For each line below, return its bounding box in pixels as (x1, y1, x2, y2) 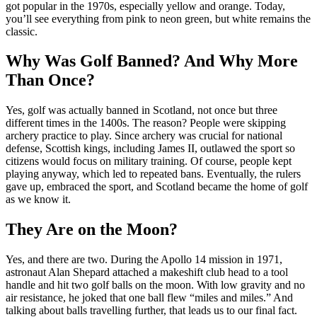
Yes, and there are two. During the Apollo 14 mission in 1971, (6, 253, 282, 266)
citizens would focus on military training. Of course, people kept (6, 155, 292, 168)
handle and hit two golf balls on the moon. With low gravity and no (6, 279, 305, 292)
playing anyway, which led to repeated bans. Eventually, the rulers (6, 168, 301, 180)
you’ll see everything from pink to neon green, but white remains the (6, 12, 311, 25)
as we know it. (6, 193, 71, 206)
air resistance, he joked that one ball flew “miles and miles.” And (6, 292, 293, 304)
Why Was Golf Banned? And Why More (6, 52, 298, 71)
